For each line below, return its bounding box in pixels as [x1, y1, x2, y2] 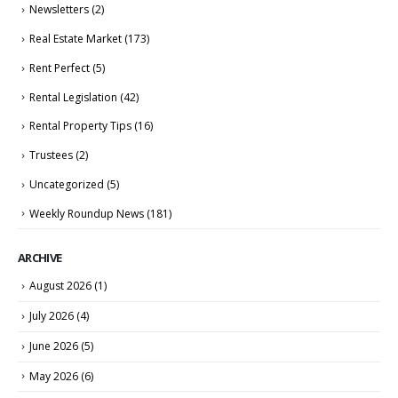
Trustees [29, 147, 73, 163]
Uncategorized [29, 176, 104, 192]
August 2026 [29, 278, 92, 294]
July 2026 [29, 308, 74, 324]
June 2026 [29, 338, 78, 354]
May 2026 [29, 368, 78, 384]
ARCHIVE [18, 250, 62, 267]
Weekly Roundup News [29, 205, 144, 221]
